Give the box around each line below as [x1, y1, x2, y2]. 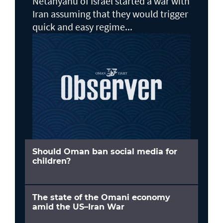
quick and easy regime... [32, 20, 132, 33]
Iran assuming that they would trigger [32, 7, 188, 20]
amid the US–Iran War [32, 202, 124, 212]
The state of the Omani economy [32, 192, 170, 202]
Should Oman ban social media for [32, 146, 177, 156]
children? [32, 156, 71, 166]
